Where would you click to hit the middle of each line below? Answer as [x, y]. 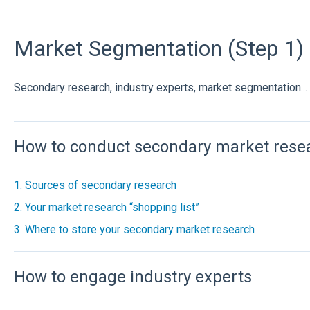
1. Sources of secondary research [95, 185]
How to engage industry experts [133, 276]
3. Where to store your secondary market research [134, 230]
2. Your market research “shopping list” [106, 208]
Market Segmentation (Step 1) [158, 48]
